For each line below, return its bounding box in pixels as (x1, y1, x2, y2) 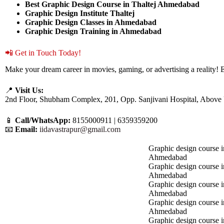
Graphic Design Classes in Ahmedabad (25, 18, 156, 27)
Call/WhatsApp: (15, 115, 70, 124)
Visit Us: (15, 85, 43, 94)
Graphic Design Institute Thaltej (25, 9, 134, 18)
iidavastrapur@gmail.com (39, 124, 120, 133)
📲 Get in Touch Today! (5, 48, 81, 57)
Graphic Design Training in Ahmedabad (25, 27, 161, 36)
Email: (15, 124, 37, 133)
